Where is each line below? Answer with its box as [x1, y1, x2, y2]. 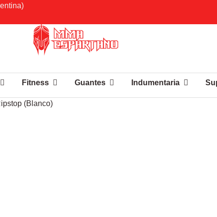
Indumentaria [131, 78, 180, 87]
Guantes [74, 78, 106, 87]
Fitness [21, 78, 49, 87]
